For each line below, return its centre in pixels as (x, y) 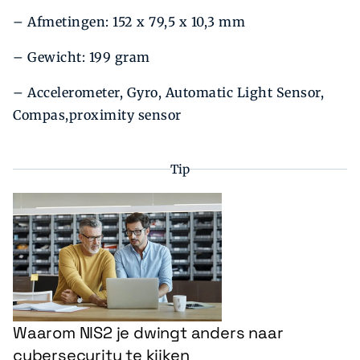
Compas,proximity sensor (97, 115)
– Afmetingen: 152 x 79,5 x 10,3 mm (129, 22)
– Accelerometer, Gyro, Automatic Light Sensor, (168, 93)
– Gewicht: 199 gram (82, 57)
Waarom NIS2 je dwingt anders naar (148, 333)
